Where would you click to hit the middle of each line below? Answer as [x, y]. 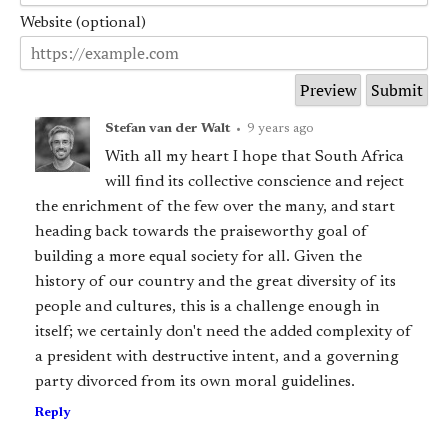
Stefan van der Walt [168, 128]
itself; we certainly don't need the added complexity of [224, 332]
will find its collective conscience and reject [255, 182]
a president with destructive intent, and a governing [217, 357]
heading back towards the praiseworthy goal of [202, 232]
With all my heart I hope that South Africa [255, 157]
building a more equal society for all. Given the [199, 257]
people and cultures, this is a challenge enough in [208, 307]
